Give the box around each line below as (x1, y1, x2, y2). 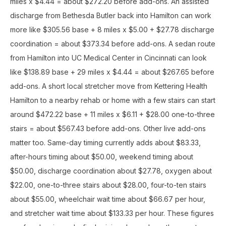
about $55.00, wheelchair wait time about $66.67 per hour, (10, 195, 205, 203)
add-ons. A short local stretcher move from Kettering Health (10, 82, 207, 90)
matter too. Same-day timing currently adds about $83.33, (10, 138, 201, 147)
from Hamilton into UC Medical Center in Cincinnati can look (10, 53, 207, 62)
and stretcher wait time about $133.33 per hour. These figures (10, 209, 214, 217)
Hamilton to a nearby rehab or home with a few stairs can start (10, 96, 215, 104)
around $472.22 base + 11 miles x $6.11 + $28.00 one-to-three (10, 110, 215, 119)
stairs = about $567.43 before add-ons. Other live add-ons (10, 124, 206, 133)
